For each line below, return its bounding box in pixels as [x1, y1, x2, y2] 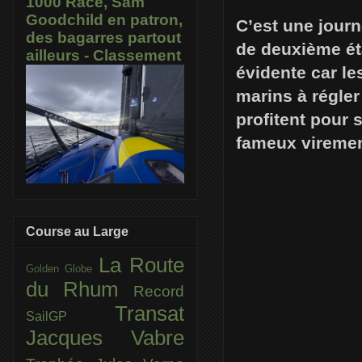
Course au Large [26, 224, 128, 238]
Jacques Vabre [26, 326, 184, 349]
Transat [115, 301, 184, 325]
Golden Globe [26, 262, 99, 275]
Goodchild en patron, [26, 11, 183, 29]
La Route [98, 253, 185, 276]
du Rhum [26, 277, 133, 301]
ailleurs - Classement [26, 47, 181, 65]
